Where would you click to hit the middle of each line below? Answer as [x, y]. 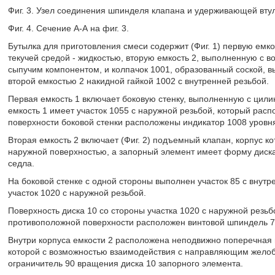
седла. [21, 163]
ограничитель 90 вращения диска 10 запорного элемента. [125, 263]
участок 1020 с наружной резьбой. [77, 193]
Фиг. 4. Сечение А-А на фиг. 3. [68, 28]
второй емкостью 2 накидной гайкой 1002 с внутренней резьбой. [138, 81]
